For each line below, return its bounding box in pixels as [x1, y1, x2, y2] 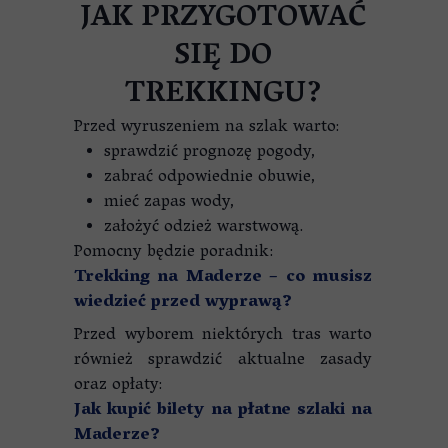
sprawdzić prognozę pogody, [104, 137, 316, 169]
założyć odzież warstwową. [104, 212, 303, 244]
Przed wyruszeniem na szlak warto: [74, 112, 339, 144]
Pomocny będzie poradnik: [74, 237, 273, 269]
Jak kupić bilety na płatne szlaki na [74, 395, 372, 427]
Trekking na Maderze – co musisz [74, 262, 372, 294]
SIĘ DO [174, 30, 272, 85]
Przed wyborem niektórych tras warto [74, 320, 372, 352]
